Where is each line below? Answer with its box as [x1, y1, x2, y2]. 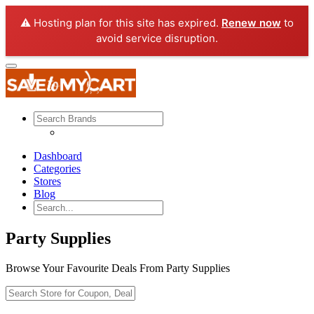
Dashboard [34, 150, 82, 162]
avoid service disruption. [96, 32, 218, 45]
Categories [34, 163, 81, 175]
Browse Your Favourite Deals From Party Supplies [6, 261, 230, 274]
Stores [34, 175, 61, 187]
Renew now [221, 16, 281, 29]
